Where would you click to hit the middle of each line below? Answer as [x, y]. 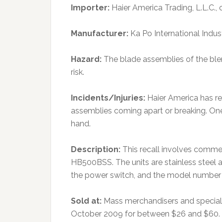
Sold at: [86, 201]
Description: [96, 149]
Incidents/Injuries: [108, 98]
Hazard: [86, 59]
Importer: [90, 8]
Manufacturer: [100, 33]
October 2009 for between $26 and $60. [145, 214]
